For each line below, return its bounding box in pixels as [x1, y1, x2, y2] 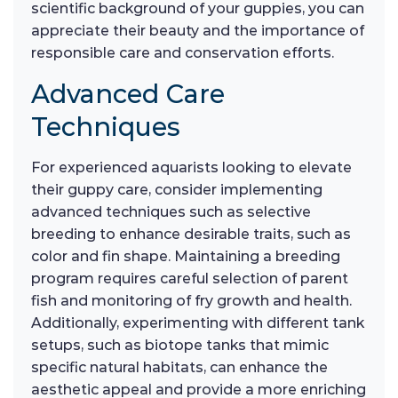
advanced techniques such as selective [31, 203, 311, 221]
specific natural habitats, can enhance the [31, 359, 328, 377]
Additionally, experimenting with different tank [31, 314, 364, 332]
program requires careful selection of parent [31, 270, 348, 288]
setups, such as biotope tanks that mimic [31, 337, 329, 354]
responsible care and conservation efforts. [31, 44, 334, 62]
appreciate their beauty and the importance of [31, 22, 364, 40]
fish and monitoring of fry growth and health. [31, 292, 352, 310]
